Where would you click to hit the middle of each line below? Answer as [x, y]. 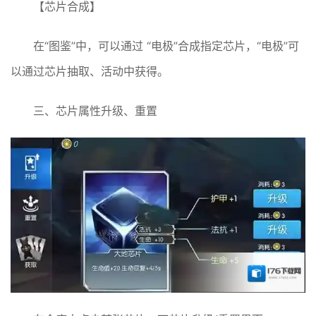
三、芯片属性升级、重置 [95, 111]
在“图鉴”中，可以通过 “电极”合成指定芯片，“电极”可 [166, 46]
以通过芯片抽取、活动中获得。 [90, 72]
